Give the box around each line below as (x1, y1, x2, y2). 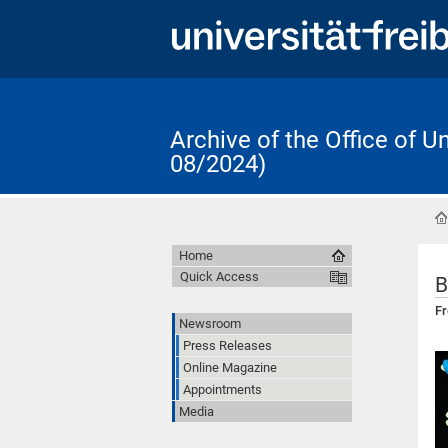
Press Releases (183, 337, 272, 353)
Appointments (183, 381, 262, 397)
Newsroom (179, 315, 241, 331)
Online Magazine (183, 359, 277, 375)
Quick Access (180, 268, 259, 284)
